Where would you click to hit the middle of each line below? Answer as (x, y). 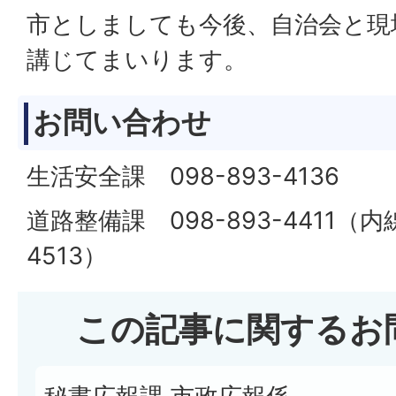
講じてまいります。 (137, 60)
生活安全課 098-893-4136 (183, 176)
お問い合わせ (122, 122)
